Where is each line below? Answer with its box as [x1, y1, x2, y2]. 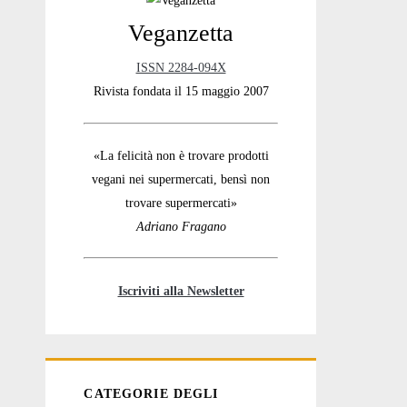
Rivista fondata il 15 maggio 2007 [93, 84, 269, 99]
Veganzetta [128, 20, 233, 47]
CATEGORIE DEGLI [84, 386, 219, 402]
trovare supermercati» [124, 195, 237, 211]
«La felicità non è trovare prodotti [93, 148, 269, 164]
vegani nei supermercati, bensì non [92, 172, 270, 187]
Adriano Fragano [135, 219, 226, 234]
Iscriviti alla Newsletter [117, 283, 244, 298]
